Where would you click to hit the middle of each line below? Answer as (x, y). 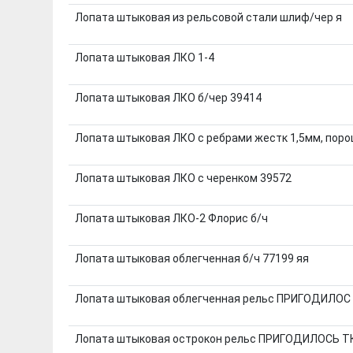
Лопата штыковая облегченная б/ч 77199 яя (191, 258)
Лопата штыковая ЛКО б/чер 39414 (168, 97)
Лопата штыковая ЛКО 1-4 (144, 57)
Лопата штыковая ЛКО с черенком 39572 (183, 178)
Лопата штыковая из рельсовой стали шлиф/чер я (208, 17)
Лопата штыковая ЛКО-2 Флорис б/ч (171, 218)
